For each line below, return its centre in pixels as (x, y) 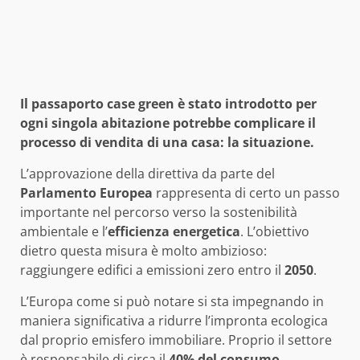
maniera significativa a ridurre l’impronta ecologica (174, 321)
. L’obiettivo (275, 232)
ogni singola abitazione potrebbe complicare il (168, 123)
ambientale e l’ (64, 232)
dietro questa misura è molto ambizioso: (143, 251)
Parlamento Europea (86, 193)
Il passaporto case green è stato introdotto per (168, 104)
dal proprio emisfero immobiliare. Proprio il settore (176, 340)
